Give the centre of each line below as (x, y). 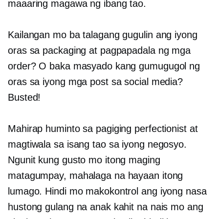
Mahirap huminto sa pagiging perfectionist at (103, 128)
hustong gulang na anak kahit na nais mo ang (106, 207)
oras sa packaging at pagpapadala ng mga (99, 50)
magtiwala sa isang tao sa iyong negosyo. (97, 144)
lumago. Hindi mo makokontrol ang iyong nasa (107, 191)
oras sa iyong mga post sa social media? (96, 81)
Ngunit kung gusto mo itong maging (84, 160)
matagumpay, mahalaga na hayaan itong (96, 175)
